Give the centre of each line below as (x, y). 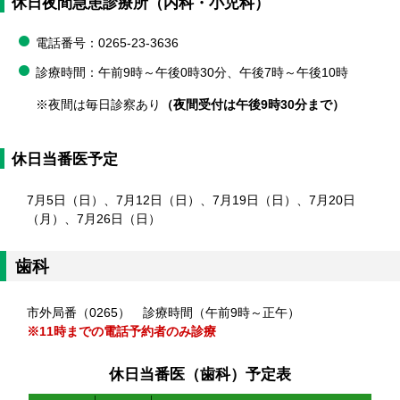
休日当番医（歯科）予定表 (200, 375)
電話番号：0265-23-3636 (107, 43)
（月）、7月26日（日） (94, 219)
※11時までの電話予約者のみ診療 (121, 332)
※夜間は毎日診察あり (98, 105)
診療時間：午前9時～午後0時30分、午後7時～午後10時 (192, 73)
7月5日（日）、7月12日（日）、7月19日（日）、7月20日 (191, 200)
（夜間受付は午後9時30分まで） (253, 105)
